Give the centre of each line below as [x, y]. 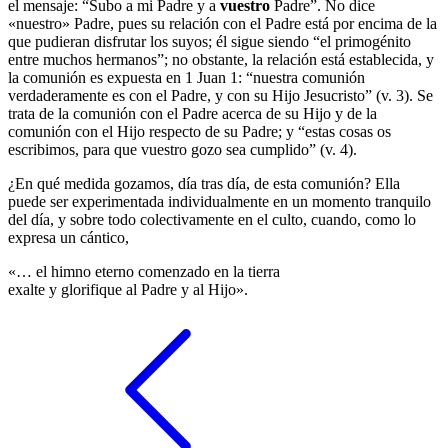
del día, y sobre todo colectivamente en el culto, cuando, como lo [212, 219]
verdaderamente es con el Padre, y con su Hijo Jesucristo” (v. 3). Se [220, 95]
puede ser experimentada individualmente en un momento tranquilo [219, 201]
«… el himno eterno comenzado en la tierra [144, 271]
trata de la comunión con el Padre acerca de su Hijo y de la [192, 113]
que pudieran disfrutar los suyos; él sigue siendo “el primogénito [209, 41]
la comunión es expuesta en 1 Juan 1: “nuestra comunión [186, 77]
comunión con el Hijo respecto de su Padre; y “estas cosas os [199, 131]
